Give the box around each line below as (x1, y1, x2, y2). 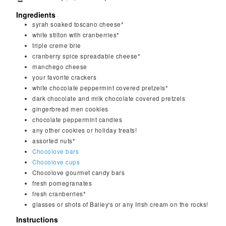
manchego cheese (32, 63, 87, 71)
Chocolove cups (32, 158, 80, 166)
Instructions (16, 214, 59, 224)
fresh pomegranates (32, 179, 92, 187)
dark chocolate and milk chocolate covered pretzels (32, 94, 186, 102)
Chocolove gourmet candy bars (32, 168, 125, 177)
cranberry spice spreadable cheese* (32, 52, 141, 60)
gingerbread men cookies (32, 105, 108, 113)
